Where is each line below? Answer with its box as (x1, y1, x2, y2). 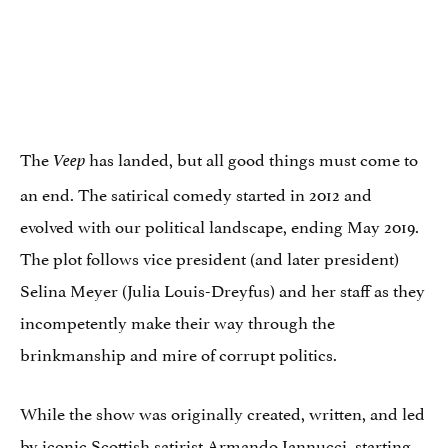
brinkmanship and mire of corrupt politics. (20, 339, 337, 366)
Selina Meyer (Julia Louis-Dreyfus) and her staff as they (20, 275, 425, 302)
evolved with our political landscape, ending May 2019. (20, 211, 419, 238)
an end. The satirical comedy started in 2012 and (20, 179, 372, 206)
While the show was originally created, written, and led (20, 398, 425, 425)
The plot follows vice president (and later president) (20, 243, 399, 270)
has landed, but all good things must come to (85, 144, 418, 171)
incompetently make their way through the (20, 307, 335, 334)
